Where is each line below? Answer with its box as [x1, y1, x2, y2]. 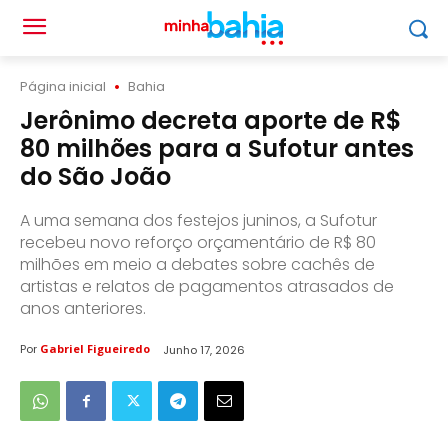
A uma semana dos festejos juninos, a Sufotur [20, 209, 377, 232]
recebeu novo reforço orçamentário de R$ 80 [20, 231, 376, 254]
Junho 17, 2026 [163, 341, 245, 358]
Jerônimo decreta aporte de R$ [20, 104, 402, 137]
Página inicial [20, 77, 106, 96]
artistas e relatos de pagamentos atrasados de [20, 275, 394, 298]
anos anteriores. [20, 297, 146, 320]
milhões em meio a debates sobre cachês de [20, 253, 375, 276]
